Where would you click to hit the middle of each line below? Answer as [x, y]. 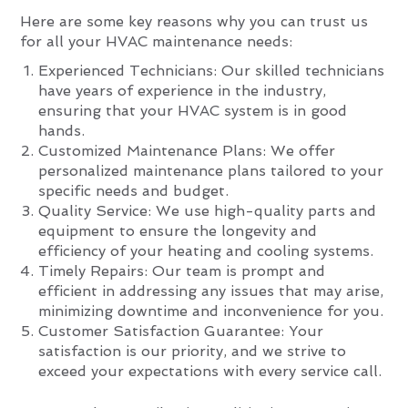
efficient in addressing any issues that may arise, [211, 291]
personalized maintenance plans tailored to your [211, 170]
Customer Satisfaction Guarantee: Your [181, 331]
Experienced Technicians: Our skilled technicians [212, 70]
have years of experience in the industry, [183, 90]
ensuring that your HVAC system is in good [193, 110]
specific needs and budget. [134, 190]
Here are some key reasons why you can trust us [194, 21]
